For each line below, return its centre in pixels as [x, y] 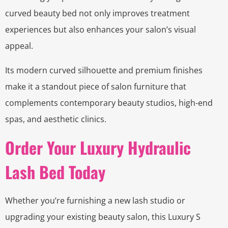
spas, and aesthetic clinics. [56, 119]
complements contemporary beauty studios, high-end [109, 103]
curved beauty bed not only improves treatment [97, 13]
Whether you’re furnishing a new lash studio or [95, 201]
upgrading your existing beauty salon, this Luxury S [103, 217]
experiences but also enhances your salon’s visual [101, 30]
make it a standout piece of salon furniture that [96, 87]
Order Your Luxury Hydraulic [98, 148]
